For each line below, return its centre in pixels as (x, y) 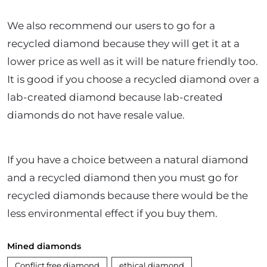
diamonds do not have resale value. (97, 115)
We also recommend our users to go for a (111, 26)
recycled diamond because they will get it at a (123, 44)
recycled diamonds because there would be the (128, 195)
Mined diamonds (44, 246)
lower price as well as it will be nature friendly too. (133, 61)
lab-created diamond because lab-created (115, 97)
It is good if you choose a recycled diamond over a (133, 79)
